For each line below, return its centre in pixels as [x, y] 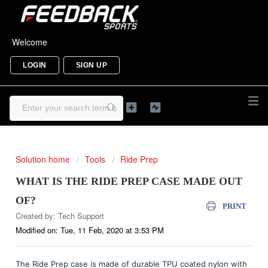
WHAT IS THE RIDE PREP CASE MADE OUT [129, 181]
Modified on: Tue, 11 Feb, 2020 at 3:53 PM [90, 230]
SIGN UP [91, 65]
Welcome [30, 42]
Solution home [44, 159]
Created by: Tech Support [60, 216]
